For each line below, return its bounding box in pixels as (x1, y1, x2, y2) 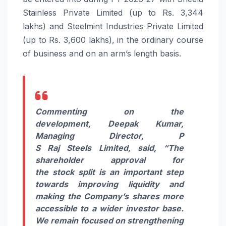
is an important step (95, 167, 184, 178)
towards (35, 179, 78, 190)
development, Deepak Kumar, (35, 119, 184, 129)
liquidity (128, 179, 159, 190)
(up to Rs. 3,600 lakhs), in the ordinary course (23, 35, 203, 45)
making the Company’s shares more (35, 191, 184, 202)
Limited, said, (91, 143, 156, 153)
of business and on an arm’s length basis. (23, 48, 181, 59)
